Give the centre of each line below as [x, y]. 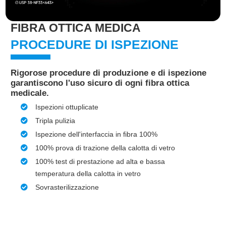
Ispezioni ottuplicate [67, 107]
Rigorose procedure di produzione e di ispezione [109, 73]
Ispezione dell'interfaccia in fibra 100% [97, 134]
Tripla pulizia [55, 121]
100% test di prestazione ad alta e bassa [100, 162]
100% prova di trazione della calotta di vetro [105, 148]
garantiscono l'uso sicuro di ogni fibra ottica [100, 83]
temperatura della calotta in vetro [88, 174]
